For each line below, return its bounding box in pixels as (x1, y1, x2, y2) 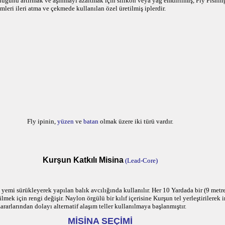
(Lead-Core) (125, 157, 158, 164)
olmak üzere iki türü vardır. (98, 118, 173, 125)
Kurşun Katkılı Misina (42, 156, 124, 164)
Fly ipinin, (27, 118, 56, 125)
